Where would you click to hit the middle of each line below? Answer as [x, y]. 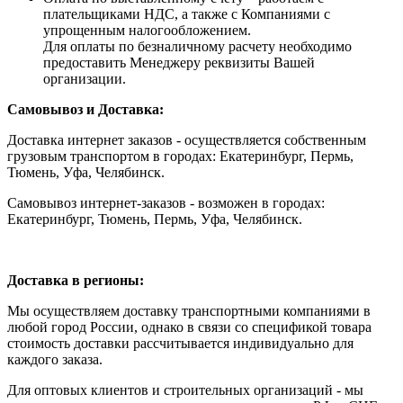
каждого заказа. [55, 359]
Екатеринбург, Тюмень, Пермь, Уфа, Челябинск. [155, 219]
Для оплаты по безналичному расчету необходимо [197, 46]
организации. [85, 79]
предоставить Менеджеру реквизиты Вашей [179, 63]
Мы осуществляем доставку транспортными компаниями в [189, 311]
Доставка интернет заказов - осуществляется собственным [187, 140]
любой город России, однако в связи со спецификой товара [189, 327]
